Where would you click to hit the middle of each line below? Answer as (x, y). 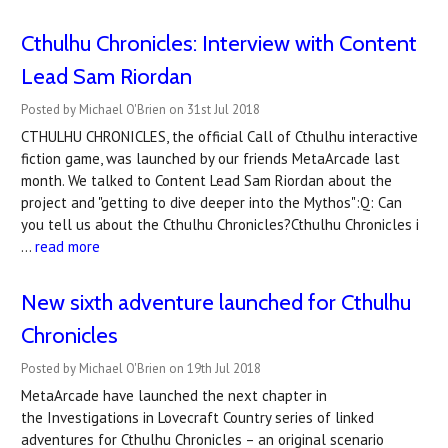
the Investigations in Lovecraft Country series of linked (197, 417)
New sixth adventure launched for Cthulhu (216, 302)
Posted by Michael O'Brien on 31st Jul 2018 (140, 109)
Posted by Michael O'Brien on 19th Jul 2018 (141, 368)
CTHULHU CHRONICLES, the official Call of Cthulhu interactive (219, 136)
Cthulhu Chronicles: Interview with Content (219, 43)
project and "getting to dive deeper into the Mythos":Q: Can (211, 202)
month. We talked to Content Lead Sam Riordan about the (206, 180)
